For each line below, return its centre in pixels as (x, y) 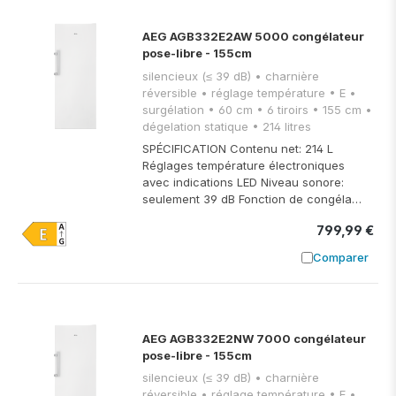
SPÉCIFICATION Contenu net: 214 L (238, 149)
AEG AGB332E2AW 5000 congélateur (253, 37)
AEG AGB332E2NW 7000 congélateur (254, 338)
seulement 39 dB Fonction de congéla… (252, 199)
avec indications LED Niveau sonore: (243, 183)
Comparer (340, 257)
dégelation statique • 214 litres (282, 126)
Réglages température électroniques (244, 166)
